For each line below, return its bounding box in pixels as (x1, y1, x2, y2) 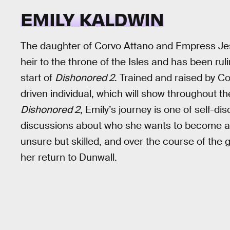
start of (21, 71, 55, 84)
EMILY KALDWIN (21, 6, 164, 30)
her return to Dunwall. (21, 150, 117, 164)
